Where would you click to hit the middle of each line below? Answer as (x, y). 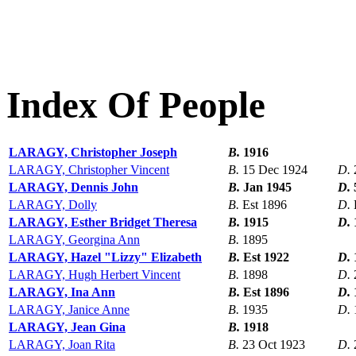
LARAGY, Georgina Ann (74, 240)
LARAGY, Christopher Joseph (93, 153)
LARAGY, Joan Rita (62, 345)
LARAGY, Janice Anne (69, 310)
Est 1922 (266, 257)
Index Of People (136, 104)
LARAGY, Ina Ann (62, 292)
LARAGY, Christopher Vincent (89, 170)
